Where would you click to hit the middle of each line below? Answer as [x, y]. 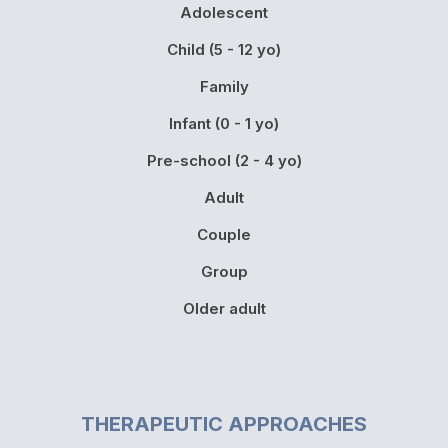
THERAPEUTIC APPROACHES [224, 423]
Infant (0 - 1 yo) [224, 123]
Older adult [224, 308]
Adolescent [224, 12]
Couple [224, 234]
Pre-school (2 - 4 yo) [224, 160]
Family [224, 86]
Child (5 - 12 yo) [224, 49]
